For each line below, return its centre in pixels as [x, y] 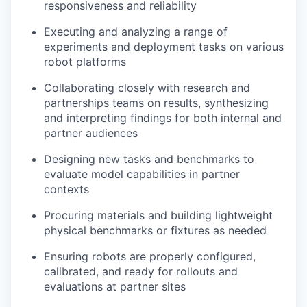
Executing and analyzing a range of [136, 31]
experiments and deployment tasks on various [164, 46]
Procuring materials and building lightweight [158, 215]
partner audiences [91, 133]
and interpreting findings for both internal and [163, 118]
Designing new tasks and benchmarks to [149, 159]
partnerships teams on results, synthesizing [156, 102]
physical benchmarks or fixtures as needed [155, 230]
